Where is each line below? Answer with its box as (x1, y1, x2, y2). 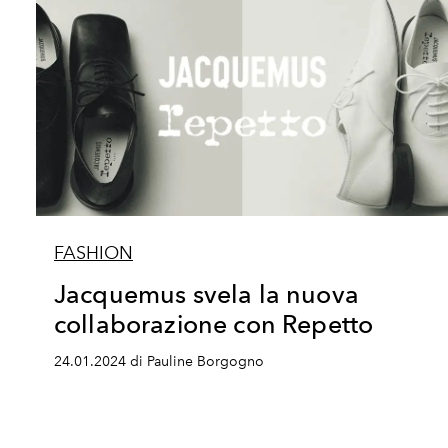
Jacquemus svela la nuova (54, 279, 359, 309)
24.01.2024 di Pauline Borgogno (54, 353, 264, 370)
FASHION (54, 242, 133, 264)
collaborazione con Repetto (54, 309, 374, 339)
